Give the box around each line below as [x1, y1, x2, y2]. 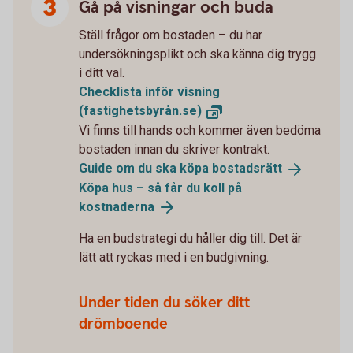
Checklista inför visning [79, 84, 220, 100]
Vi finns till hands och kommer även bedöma [79, 122, 321, 138]
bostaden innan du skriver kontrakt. [79, 141, 269, 157]
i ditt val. [79, 65, 128, 81]
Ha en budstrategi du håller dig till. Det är [79, 231, 302, 247]
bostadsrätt [212, 160, 282, 176]
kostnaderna [79, 199, 154, 214]
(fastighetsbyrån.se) [79, 103, 202, 119]
